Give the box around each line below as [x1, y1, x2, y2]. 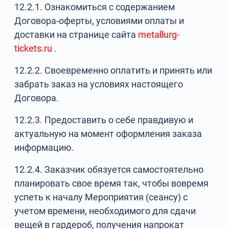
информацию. [14, 142, 75, 153]
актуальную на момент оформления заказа [14, 128, 202, 139]
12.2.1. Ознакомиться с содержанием [14, 2, 175, 12]
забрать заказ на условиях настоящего [14, 79, 184, 89]
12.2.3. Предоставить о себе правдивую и [14, 114, 194, 125]
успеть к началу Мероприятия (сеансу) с [14, 192, 188, 202]
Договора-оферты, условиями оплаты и [14, 15, 185, 26]
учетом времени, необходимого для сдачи [14, 205, 196, 216]
